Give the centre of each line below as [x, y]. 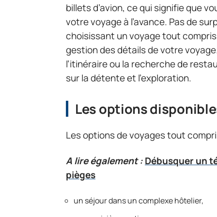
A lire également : [104, 161]
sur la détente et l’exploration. [129, 78]
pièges [81, 175]
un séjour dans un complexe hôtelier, [139, 201]
